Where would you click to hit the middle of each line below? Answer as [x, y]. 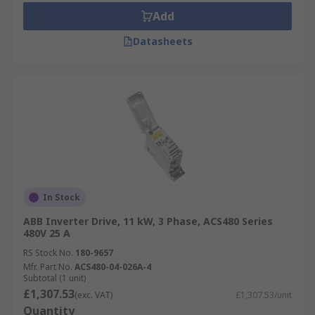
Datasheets [162, 41]
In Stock [62, 197]
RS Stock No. [48, 253]
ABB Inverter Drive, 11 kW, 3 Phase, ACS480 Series [148, 221]
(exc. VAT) [94, 295]
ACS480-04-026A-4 [113, 267]
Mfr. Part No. [48, 267]
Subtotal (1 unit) [54, 278]
